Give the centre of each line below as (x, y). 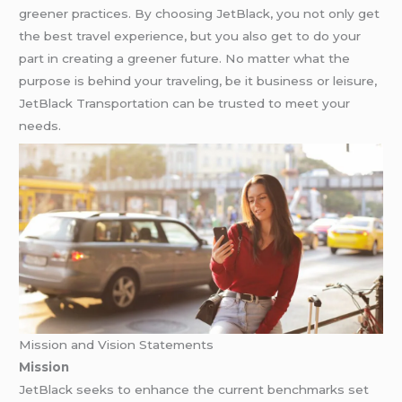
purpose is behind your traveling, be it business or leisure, (198, 81)
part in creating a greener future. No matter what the (185, 59)
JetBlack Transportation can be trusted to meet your (185, 104)
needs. (40, 126)
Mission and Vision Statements (117, 345)
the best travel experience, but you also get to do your (190, 36)
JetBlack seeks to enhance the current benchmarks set (48, 390)
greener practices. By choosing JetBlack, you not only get (200, 14)
